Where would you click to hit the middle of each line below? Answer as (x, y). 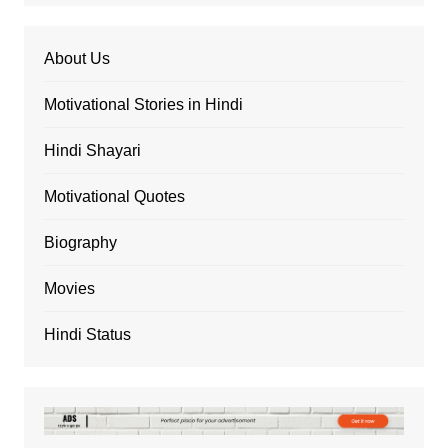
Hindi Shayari (92, 151)
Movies (69, 289)
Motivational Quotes (114, 197)
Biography (80, 243)
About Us (76, 59)
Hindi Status (87, 335)
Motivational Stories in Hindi (143, 105)
